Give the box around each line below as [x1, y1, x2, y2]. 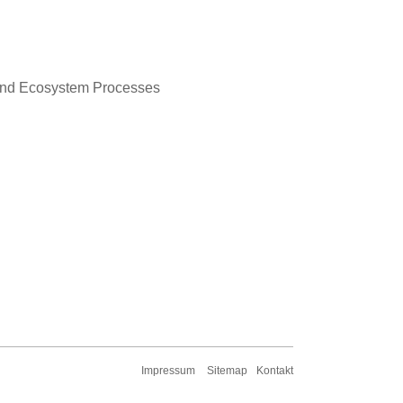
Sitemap [207, 364, 247, 378]
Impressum [141, 364, 195, 378]
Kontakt [256, 364, 293, 378]
